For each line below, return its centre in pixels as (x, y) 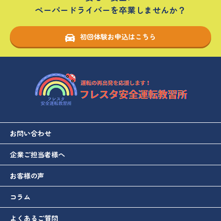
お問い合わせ (31, 133)
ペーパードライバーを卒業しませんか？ (110, 10)
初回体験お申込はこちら (118, 37)
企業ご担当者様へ (37, 155)
